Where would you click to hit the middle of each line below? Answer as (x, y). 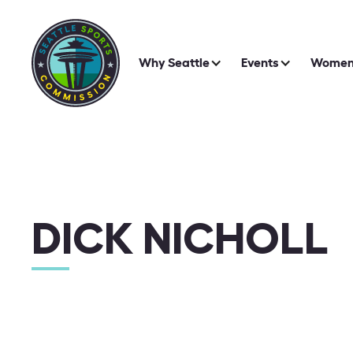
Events (260, 63)
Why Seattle (174, 63)
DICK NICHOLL (180, 240)
